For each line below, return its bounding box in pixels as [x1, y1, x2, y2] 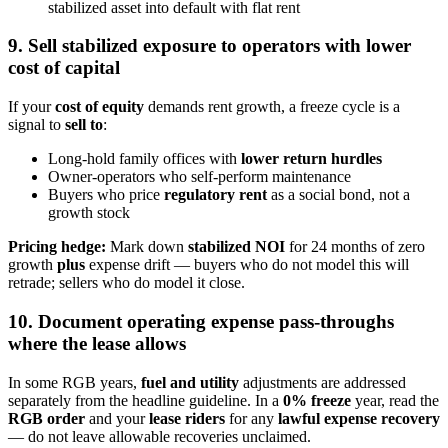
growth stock [48, 204, 130, 222]
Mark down [106, 238, 188, 256]
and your [85, 409, 149, 427]
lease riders [149, 409, 225, 427]
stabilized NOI [188, 238, 285, 256]
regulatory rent [164, 186, 267, 204]
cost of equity [55, 98, 144, 116]
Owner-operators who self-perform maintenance [48, 168, 351, 186]
